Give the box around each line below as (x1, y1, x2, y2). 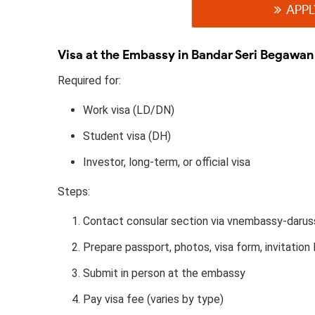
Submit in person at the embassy (83, 266, 245, 280)
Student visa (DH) (83, 129, 171, 143)
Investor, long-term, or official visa (83, 155, 250, 169)
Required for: (58, 73, 121, 87)
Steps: (58, 184, 90, 198)
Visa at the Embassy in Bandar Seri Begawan (58, 46, 314, 63)
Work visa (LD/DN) (83, 103, 174, 117)
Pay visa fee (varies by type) (83, 292, 224, 306)
